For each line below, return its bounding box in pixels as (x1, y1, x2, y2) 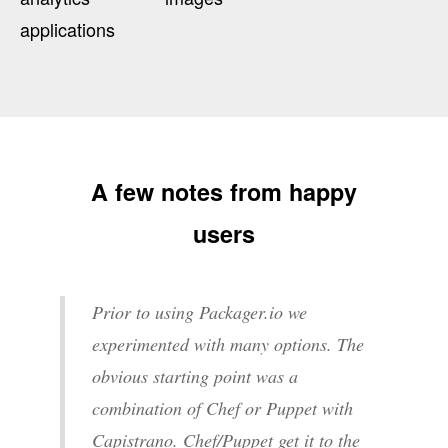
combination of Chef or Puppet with (92, 395, 353, 420)
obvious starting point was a (92, 363, 298, 388)
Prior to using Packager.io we (92, 299, 307, 324)
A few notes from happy (91, 174, 357, 208)
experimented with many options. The (92, 331, 364, 356)
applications (20, 15, 115, 42)
